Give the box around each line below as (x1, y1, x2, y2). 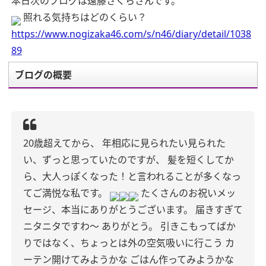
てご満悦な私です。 (23, 186, 107, 199)
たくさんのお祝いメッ (141, 186, 236, 199)
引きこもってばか (160, 220, 236, 233)
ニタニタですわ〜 (23, 220, 99, 233)
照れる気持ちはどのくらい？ (23, 11, 147, 24)
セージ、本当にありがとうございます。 (23, 203, 193, 216)
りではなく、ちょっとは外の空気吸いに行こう (23, 236, 223, 249)
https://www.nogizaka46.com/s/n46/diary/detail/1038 (11, 27, 251, 40)
